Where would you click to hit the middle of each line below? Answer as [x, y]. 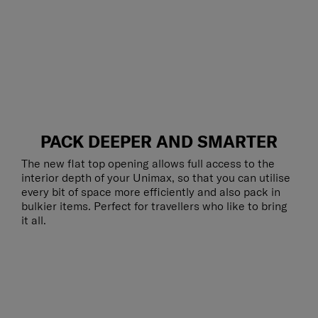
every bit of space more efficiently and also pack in [151, 192]
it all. [34, 220]
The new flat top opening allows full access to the [148, 164]
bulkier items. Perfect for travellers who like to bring [154, 206]
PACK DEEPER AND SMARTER [159, 142]
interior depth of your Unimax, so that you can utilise [156, 178]
